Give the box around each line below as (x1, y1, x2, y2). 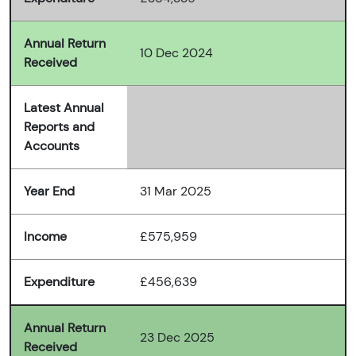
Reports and (24, 118, 95, 136)
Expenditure (24, 273, 95, 291)
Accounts (24, 137, 79, 155)
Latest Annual (24, 99, 104, 117)
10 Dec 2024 (140, 44, 213, 62)
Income (24, 228, 67, 246)
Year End (24, 183, 75, 200)
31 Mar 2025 (140, 183, 211, 200)
